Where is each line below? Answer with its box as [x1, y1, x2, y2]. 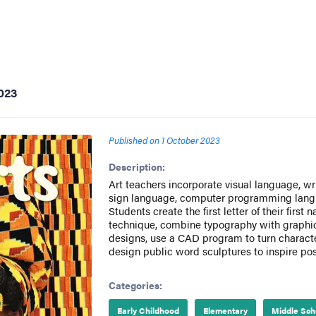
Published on [108, 133, 159, 147]
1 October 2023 [161, 133, 220, 147]
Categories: [108, 278, 162, 292]
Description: [108, 159, 165, 174]
